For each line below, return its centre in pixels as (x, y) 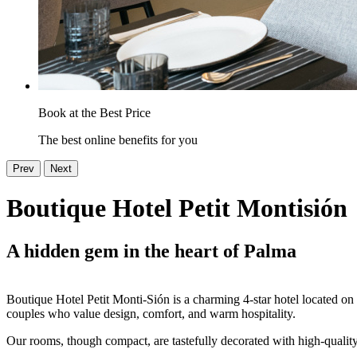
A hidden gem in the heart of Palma (151, 251)
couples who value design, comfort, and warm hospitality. (151, 313)
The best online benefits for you (118, 140)
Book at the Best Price (94, 113)
